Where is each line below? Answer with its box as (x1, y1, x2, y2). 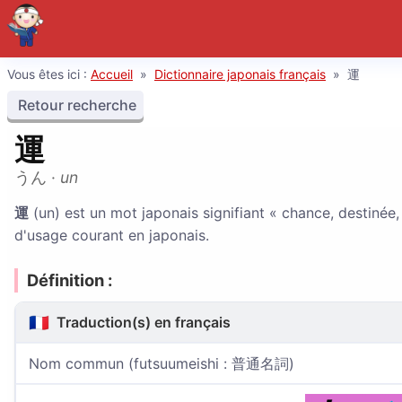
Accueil (91, 66, 133, 82)
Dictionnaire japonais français (154, 66, 326, 82)
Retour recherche (14, 96, 136, 114)
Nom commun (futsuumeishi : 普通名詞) (29, 354, 294, 372)
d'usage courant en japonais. (14, 226, 209, 244)
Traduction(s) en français (53, 313, 231, 331)
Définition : (27, 270, 112, 290)
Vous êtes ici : (7, 66, 91, 82)
